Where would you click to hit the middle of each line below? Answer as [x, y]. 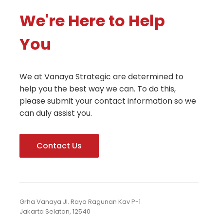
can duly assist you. [56, 113]
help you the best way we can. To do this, [98, 89]
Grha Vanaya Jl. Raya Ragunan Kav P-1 [80, 202]
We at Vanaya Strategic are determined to [101, 77]
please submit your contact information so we [108, 101]
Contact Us [59, 146]
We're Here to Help [92, 21]
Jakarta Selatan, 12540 [55, 211]
